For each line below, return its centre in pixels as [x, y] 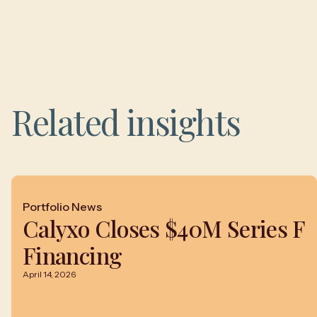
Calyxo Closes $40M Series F [164, 228]
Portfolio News [62, 207]
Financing [73, 255]
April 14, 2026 [49, 274]
